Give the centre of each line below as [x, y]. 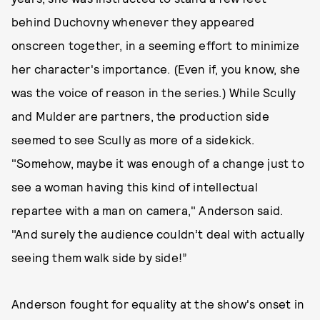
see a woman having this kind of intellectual [135, 186]
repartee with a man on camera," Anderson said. [147, 210]
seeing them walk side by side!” [100, 257]
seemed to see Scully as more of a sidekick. [133, 139]
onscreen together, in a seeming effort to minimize [156, 45]
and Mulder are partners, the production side [140, 116]
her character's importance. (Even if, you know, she [156, 69]
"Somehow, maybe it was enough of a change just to [158, 163]
